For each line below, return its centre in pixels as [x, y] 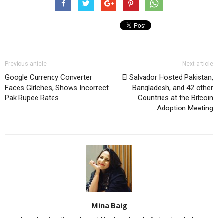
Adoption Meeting [185, 108]
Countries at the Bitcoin [175, 98]
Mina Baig [109, 205]
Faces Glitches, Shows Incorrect [57, 87]
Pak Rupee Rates [32, 98]
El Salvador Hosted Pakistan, [168, 77]
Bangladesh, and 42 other [173, 87]
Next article [198, 64]
